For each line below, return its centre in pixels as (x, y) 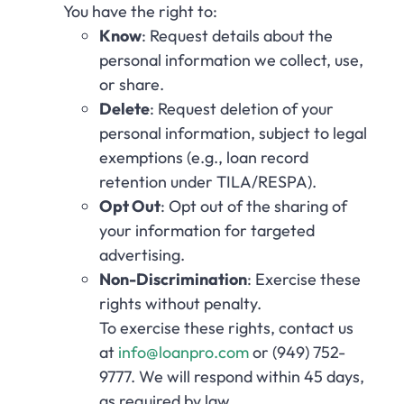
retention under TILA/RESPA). (208, 182)
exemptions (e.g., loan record (204, 158)
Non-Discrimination (173, 280)
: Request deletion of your (242, 109)
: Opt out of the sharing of (254, 207)
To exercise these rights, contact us (226, 328)
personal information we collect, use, (231, 60)
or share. (132, 85)
